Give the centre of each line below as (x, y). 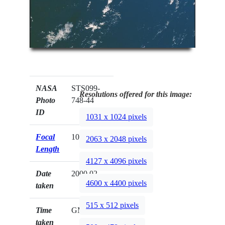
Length (48, 149)
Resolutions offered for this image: (136, 94)
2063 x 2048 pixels (117, 139)
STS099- (86, 88)
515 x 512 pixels (113, 205)
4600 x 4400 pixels (117, 183)
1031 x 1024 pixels (117, 117)
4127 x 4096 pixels (117, 161)
